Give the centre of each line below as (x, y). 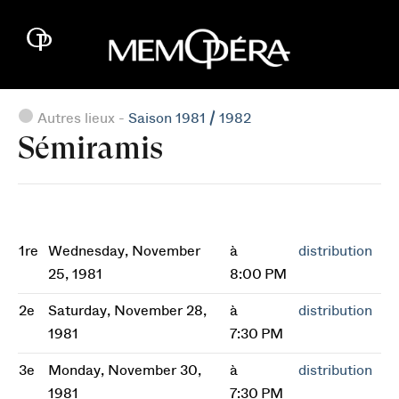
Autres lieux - (81, 118)
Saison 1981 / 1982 (190, 118)
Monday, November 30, (125, 370)
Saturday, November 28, (127, 311)
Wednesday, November (124, 251)
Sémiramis (90, 148)
